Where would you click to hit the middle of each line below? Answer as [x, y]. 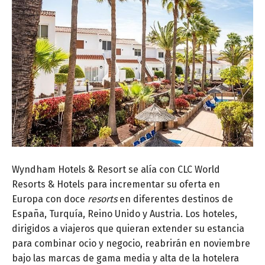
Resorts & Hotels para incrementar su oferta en [116, 185]
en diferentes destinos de [175, 199]
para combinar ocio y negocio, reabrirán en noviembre [131, 244]
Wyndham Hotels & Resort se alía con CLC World [116, 170]
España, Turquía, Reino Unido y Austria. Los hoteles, [125, 214]
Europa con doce [50, 199]
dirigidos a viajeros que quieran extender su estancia [128, 229]
